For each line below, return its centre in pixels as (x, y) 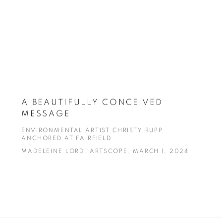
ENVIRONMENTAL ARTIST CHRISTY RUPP (92, 131)
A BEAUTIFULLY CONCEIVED (92, 103)
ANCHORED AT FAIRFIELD (66, 139)
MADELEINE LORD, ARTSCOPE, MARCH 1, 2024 (105, 152)
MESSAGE (46, 114)
